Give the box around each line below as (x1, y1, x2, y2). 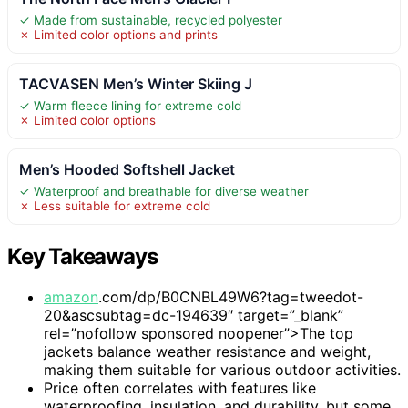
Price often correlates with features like (44, 378, 316, 397)
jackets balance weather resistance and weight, (44, 342, 371, 361)
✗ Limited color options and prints (19, 26, 218, 42)
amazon (44, 287, 98, 306)
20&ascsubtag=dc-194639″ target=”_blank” (44, 305, 343, 324)
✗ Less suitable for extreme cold (19, 198, 210, 213)
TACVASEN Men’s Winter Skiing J (19, 74, 252, 93)
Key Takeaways (7, 242, 158, 270)
